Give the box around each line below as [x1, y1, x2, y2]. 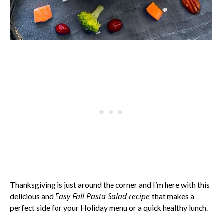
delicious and [10, 192, 55, 201]
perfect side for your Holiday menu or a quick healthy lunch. [10, 203, 208, 213]
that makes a [152, 192, 194, 201]
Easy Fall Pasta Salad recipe [55, 191, 152, 202]
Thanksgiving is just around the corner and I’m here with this [10, 180, 210, 190]
